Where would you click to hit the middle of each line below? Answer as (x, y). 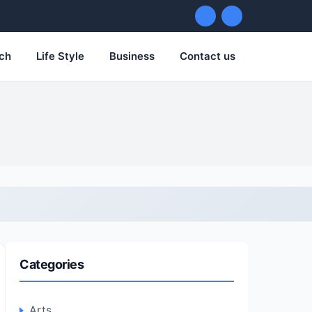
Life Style (60, 56)
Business (132, 56)
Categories (52, 264)
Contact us (208, 56)
